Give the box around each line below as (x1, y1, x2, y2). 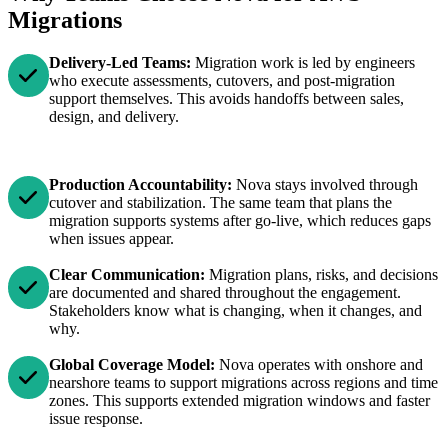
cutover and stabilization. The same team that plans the (48, 193, 392, 211)
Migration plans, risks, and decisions (208, 265, 438, 283)
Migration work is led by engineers (194, 53, 415, 71)
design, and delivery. (48, 107, 179, 125)
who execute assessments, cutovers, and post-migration (48, 71, 395, 89)
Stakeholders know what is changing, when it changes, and (48, 301, 422, 319)
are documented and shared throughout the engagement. (48, 283, 401, 301)
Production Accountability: (48, 175, 236, 193)
